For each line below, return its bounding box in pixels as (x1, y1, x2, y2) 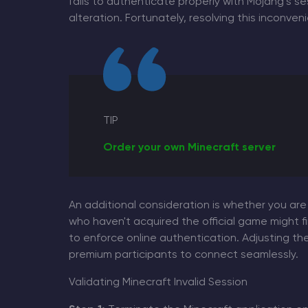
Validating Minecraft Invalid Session (68, 276, 247, 288)
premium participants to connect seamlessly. (68, 249, 298, 261)
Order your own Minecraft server (102, 142, 276, 153)
